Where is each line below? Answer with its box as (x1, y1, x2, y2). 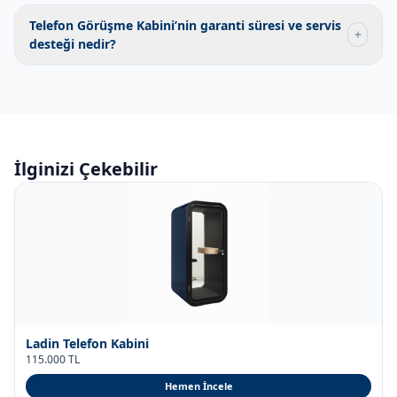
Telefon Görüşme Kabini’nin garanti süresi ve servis (29, 32, 341, 49)
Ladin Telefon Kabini (26, 350, 149, 367)
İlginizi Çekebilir (14, 172, 158, 196)
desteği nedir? (29, 51, 116, 67)
